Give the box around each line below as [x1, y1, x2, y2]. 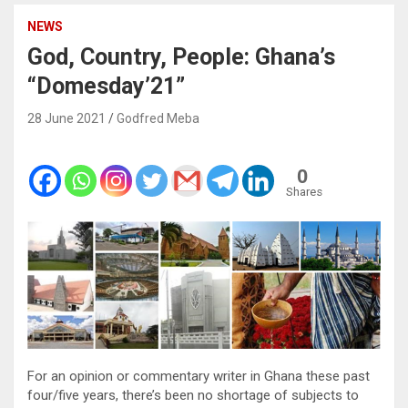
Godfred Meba [117, 110, 199, 126]
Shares [286, 184, 322, 199]
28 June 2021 [27, 110, 106, 126]
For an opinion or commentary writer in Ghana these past [27, 368, 370, 385]
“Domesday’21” [27, 72, 185, 99]
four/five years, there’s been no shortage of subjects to [27, 387, 359, 404]
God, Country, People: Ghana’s [27, 43, 335, 70]
